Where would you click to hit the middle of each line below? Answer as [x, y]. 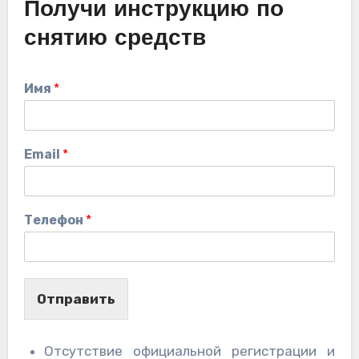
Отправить [76, 298]
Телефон [54, 220]
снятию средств [115, 39]
